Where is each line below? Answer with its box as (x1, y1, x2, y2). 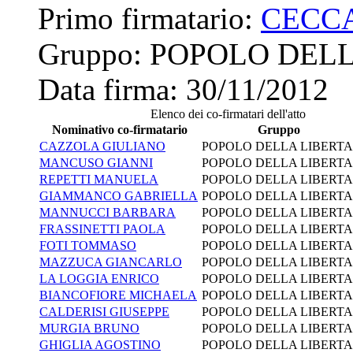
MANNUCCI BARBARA (39, 205, 176, 219)
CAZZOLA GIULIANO (39, 139, 165, 153)
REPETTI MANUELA (39, 172, 158, 186)
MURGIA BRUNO (39, 321, 139, 335)
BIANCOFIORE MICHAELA (39, 288, 197, 302)
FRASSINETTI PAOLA (39, 221, 165, 236)
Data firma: (38, 72, 186, 106)
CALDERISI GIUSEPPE (39, 304, 169, 318)
